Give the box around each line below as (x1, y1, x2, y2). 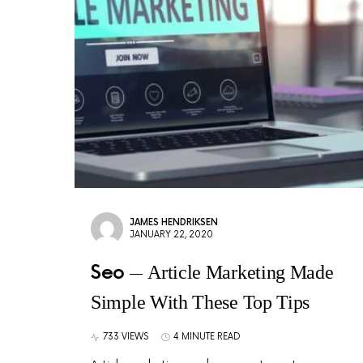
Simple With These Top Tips (91, 292, 310, 313)
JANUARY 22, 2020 (130, 229, 213, 240)
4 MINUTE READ (173, 331, 241, 342)
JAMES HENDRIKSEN (130, 217, 218, 228)
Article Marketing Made (147, 262, 334, 283)
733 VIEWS (103, 331, 148, 342)
